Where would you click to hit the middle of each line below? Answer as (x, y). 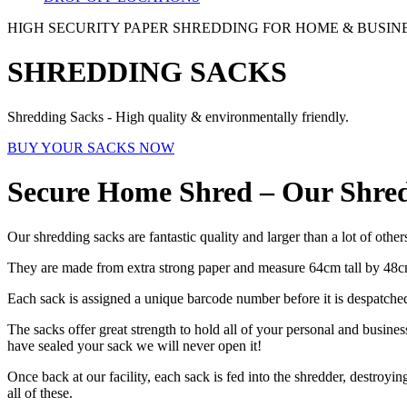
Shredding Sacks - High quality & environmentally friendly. (178, 116)
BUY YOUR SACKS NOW (91, 147)
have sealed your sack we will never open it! (134, 345)
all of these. (40, 392)
